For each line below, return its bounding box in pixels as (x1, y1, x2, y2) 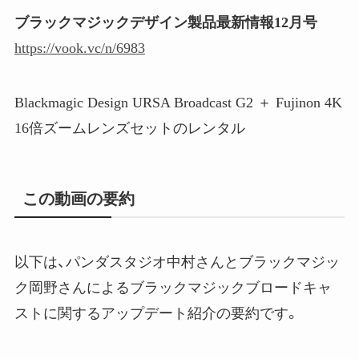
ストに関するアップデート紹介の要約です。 (14, 305, 300, 322)
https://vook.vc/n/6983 (14, 39, 145, 56)
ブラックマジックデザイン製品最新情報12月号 (14, 14, 317, 30)
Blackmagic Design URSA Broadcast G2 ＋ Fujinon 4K (14, 94, 342, 111)
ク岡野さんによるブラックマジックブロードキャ (14, 280, 332, 296)
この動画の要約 (22, 189, 135, 208)
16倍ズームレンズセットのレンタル (14, 119, 245, 136)
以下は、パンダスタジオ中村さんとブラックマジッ (14, 254, 340, 271)
